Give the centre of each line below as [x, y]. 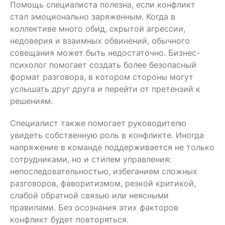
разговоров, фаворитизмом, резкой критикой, [103, 183]
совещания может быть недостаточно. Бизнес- [105, 52]
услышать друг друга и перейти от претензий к [105, 89]
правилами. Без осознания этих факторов [94, 207]
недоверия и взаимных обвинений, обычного [100, 40]
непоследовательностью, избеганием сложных [104, 171]
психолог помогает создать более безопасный [103, 65]
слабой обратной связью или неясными [89, 195]
